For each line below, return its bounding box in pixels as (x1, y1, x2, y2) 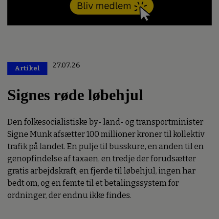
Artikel (15, 64, 40, 72)
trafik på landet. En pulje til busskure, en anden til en (7, 142, 204, 152)
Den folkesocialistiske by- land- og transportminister (7, 117, 203, 127)
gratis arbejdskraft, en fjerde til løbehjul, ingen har (7, 166, 196, 176)
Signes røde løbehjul (7, 86, 143, 104)
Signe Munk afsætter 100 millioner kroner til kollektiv (7, 130, 205, 139)
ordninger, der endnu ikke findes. (7, 191, 131, 200)
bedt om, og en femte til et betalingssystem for (7, 178, 179, 188)
